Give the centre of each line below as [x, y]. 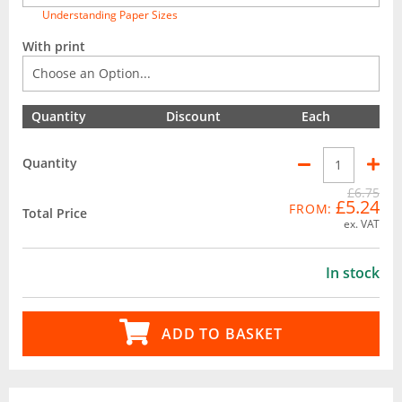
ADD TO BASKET [222, 333]
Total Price [55, 213]
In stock [353, 272]
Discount [193, 116]
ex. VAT [361, 223]
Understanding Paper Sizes [110, 15]
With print [54, 46]
